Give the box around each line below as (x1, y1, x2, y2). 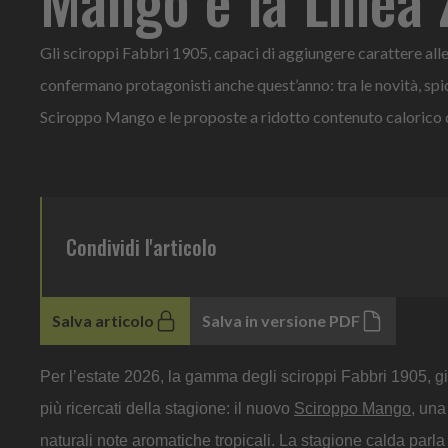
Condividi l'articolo (66, 231, 217, 262)
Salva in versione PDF (202, 310, 360, 330)
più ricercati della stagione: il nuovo (40, 399, 294, 417)
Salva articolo (52, 310, 154, 330)
